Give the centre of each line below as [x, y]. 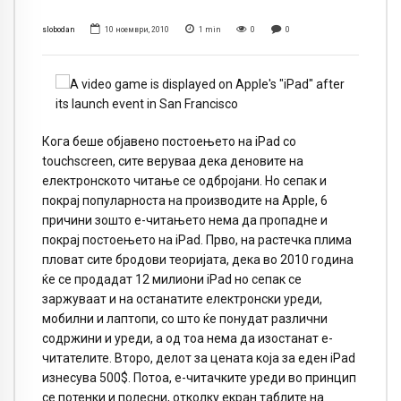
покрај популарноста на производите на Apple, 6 [185, 201]
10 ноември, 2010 [137, 30]
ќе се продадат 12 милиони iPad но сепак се [172, 280]
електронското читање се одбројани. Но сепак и [184, 181]
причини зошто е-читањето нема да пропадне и [185, 221]
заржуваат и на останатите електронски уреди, [182, 299]
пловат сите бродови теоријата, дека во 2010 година [198, 260]
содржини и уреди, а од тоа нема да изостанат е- [188, 339]
